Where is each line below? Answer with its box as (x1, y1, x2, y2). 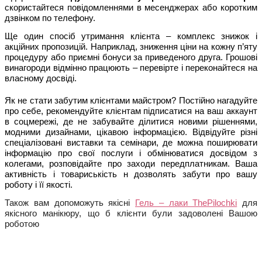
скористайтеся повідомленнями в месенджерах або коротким (5, 2, 257, 12)
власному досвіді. (5, 74, 77, 84)
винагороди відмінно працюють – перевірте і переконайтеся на (5, 63, 257, 73)
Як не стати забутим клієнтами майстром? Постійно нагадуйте (5, 95, 257, 105)
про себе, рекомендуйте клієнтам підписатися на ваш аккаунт (5, 106, 257, 116)
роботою (5, 219, 39, 229)
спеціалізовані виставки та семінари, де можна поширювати (5, 137, 257, 147)
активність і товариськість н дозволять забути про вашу (5, 169, 257, 179)
